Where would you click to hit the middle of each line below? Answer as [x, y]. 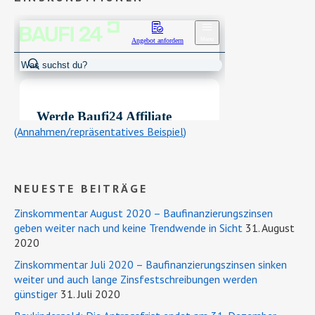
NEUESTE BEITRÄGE [81, 189]
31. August [270, 228]
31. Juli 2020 [90, 294]
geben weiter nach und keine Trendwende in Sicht [128, 228]
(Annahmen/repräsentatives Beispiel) [100, 132]
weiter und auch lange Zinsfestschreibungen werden [136, 279]
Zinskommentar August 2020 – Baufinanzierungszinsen [143, 213]
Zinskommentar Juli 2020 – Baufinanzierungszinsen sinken [150, 265]
